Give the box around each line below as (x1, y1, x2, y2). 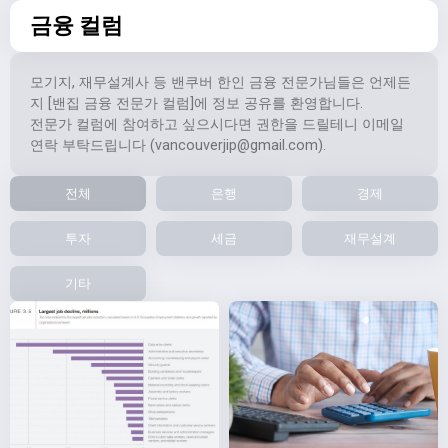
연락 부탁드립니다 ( (30, 136, 155, 154)
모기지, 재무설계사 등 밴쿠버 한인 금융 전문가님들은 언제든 (30, 73, 411, 91)
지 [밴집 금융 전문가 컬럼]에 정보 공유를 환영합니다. (30, 94, 363, 112)
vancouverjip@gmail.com (155, 136, 318, 154)
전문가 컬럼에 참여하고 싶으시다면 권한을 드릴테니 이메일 (30, 115, 404, 133)
